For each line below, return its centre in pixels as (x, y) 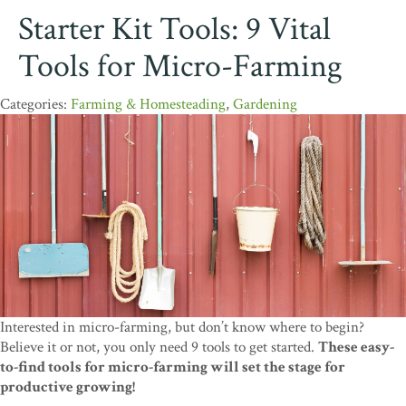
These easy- (356, 348)
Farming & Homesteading (148, 105)
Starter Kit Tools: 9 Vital (174, 30)
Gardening (265, 105)
